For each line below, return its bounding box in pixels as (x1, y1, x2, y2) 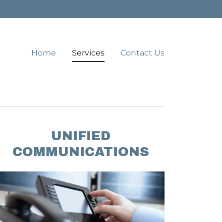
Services (71, 48, 105, 57)
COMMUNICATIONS (12, 145, 149, 159)
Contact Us (120, 48, 165, 57)
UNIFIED (51, 129, 111, 143)
